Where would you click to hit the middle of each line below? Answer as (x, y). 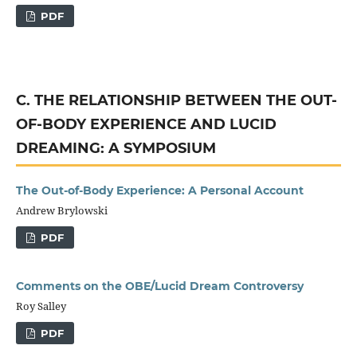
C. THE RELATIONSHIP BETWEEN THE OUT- (176, 100)
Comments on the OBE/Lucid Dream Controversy (159, 286)
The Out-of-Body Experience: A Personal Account (159, 190)
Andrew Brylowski (61, 210)
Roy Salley (41, 306)
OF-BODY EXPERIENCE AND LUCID (146, 124)
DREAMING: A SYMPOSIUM (116, 148)
